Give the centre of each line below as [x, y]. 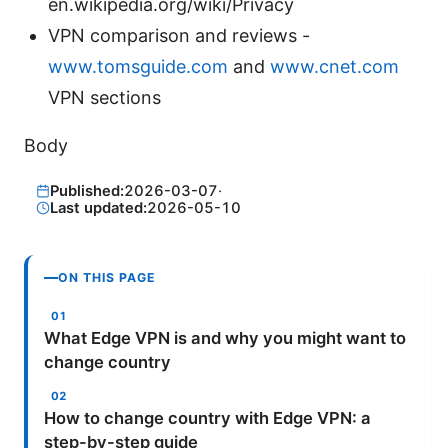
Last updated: [98, 207]
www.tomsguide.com [138, 67]
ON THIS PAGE [107, 278]
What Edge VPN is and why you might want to [225, 338]
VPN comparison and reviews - [179, 36]
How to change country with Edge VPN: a [207, 418]
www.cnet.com [334, 67]
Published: [86, 190]
